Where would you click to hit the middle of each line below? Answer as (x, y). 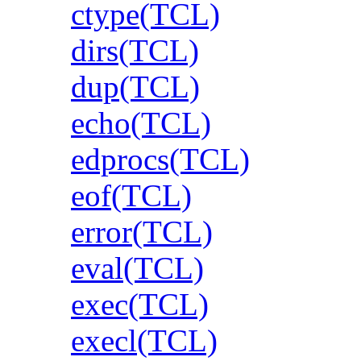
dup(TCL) (135, 86)
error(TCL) (142, 231)
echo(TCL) (141, 122)
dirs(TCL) (135, 50)
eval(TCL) (137, 268)
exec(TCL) (140, 304)
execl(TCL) (144, 340)
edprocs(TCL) (160, 159)
